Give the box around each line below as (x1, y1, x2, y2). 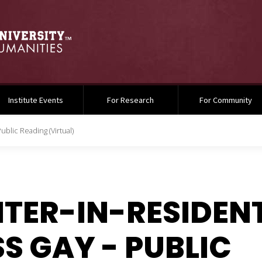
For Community (199, 95, 253, 105)
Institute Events (8, 95, 63, 105)
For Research (107, 95, 154, 105)
